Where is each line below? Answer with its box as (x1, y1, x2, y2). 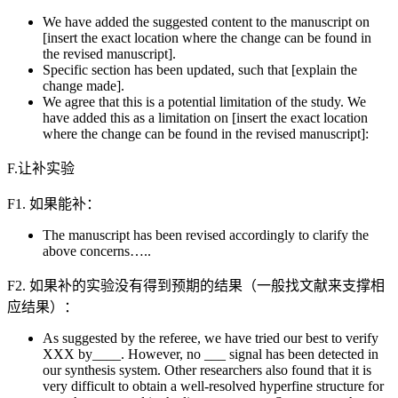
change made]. (43, 77, 124, 93)
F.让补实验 (7, 160, 75, 176)
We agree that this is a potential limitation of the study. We (43, 93, 366, 109)
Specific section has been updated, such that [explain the (43, 61, 357, 77)
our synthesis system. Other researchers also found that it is (43, 362, 371, 378)
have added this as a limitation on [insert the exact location (43, 109, 368, 125)
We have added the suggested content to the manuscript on (43, 13, 370, 29)
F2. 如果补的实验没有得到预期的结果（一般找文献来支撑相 (7, 277, 385, 293)
